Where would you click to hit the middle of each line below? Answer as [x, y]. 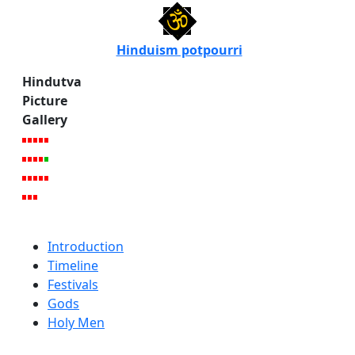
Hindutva [52, 82]
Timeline [73, 266]
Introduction [86, 247]
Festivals [73, 285]
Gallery [45, 120]
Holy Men [76, 323]
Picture [46, 101]
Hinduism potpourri [179, 50]
